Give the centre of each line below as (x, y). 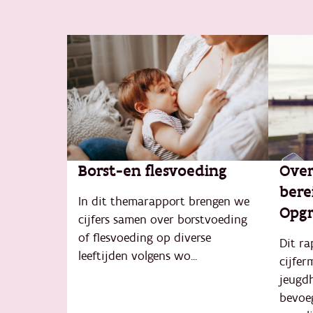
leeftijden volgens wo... (138, 256)
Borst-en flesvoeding (153, 171)
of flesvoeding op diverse (145, 238)
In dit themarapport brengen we (164, 202)
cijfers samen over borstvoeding (163, 220)
